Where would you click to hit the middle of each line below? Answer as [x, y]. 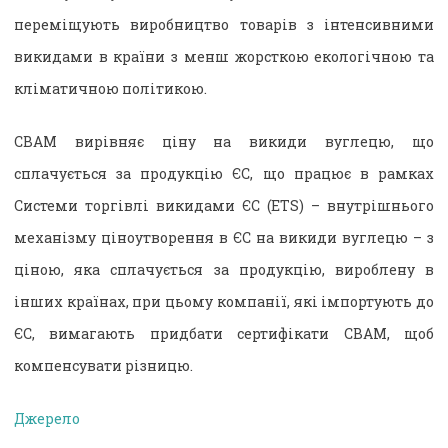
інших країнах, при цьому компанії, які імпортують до [224, 301]
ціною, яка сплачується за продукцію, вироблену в [224, 269]
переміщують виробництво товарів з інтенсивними [224, 24]
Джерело [47, 418]
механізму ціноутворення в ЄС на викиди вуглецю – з [224, 237]
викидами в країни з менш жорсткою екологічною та [224, 56]
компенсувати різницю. [103, 365]
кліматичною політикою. [110, 88]
